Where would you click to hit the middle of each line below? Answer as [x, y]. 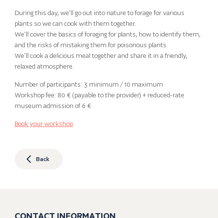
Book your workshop [44, 124]
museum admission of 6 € [53, 106]
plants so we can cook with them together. [75, 23]
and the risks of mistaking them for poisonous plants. [91, 45]
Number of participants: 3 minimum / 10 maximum [89, 84]
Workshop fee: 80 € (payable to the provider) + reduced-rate [100, 95]
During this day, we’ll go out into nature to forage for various [100, 13]
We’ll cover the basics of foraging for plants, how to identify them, [108, 34]
